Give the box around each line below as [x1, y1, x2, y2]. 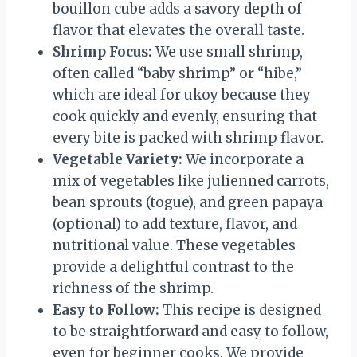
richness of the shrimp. [53, 279, 214, 297]
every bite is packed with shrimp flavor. [53, 128, 324, 147]
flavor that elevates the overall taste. [53, 21, 304, 39]
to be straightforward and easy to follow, [53, 322, 328, 340]
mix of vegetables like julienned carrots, [53, 171, 329, 190]
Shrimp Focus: [53, 42, 152, 61]
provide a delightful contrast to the [53, 257, 294, 276]
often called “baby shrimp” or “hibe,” [53, 64, 302, 82]
